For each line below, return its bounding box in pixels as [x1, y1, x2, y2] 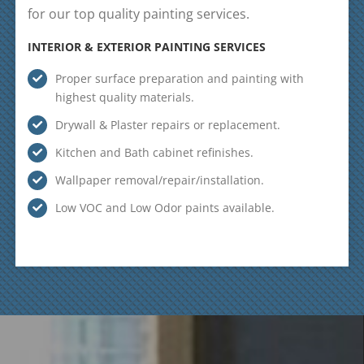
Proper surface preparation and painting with [54, 71, 304, 86]
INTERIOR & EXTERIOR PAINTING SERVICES [28, 39, 266, 54]
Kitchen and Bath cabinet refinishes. [54, 145, 253, 160]
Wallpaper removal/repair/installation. [54, 172, 264, 188]
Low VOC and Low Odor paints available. [54, 200, 275, 215]
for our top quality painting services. [28, 5, 250, 23]
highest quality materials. [54, 89, 194, 105]
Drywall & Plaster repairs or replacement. [54, 117, 280, 132]
